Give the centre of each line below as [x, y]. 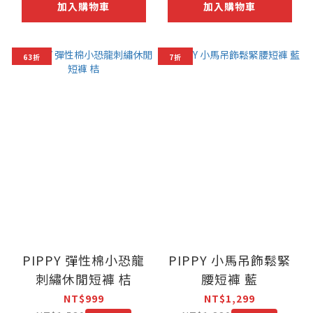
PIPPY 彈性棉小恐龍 [83, 260]
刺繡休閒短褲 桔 [83, 279]
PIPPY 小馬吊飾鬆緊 [230, 260]
